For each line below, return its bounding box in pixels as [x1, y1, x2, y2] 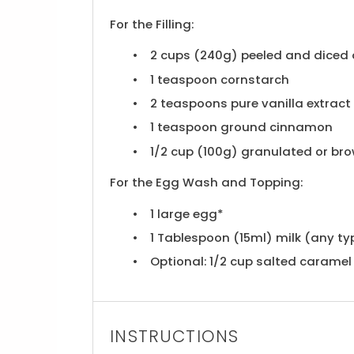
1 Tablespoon [150, 229, 231, 247]
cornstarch [217, 70, 290, 88]
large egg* [154, 205, 224, 222]
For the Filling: [110, 15, 194, 32]
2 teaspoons [150, 94, 228, 111]
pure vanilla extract [228, 94, 352, 111]
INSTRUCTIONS [110, 325, 239, 348]
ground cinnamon [217, 119, 333, 136]
